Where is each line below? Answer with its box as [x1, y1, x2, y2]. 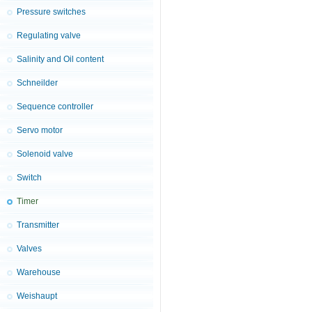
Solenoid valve [17, 149, 73, 159]
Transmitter [17, 220, 59, 230]
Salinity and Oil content [17, 54, 104, 64]
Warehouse [17, 267, 61, 277]
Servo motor [17, 125, 63, 135]
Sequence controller [17, 102, 93, 111]
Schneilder [17, 78, 58, 88]
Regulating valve [17, 31, 81, 40]
